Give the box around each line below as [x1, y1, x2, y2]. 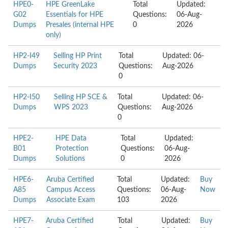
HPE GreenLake [46, 1, 95, 8]
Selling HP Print [53, 52, 102, 60]
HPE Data [55, 135, 87, 142]
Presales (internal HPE [46, 21, 115, 28]
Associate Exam [46, 196, 96, 204]
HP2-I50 [13, 94, 40, 101]
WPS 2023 [53, 104, 88, 111]
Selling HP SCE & [53, 94, 107, 101]
